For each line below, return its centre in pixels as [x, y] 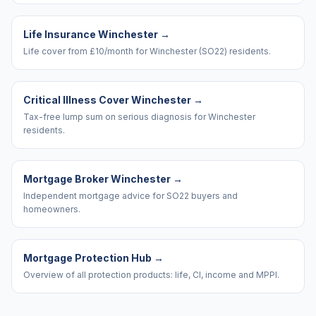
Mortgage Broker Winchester [97, 179]
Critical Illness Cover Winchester [107, 100]
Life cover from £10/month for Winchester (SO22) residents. [147, 51]
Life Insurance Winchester [91, 34]
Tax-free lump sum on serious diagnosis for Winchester [139, 117]
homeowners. [52, 209]
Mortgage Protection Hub [87, 258]
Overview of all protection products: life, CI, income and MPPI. [151, 275]
